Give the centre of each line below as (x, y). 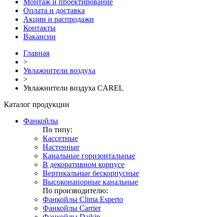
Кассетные (60, 138)
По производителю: (75, 191)
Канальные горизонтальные (89, 156)
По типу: (57, 130)
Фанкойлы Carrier (72, 208)
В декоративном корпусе (84, 164)
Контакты (39, 28)
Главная (36, 53)
